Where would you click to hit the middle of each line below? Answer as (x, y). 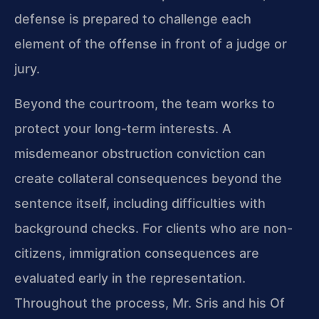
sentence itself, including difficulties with (140, 204)
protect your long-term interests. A (123, 129)
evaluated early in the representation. (130, 278)
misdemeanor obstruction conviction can (140, 154)
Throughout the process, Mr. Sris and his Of (150, 303)
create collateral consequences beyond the (148, 179)
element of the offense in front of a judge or (151, 43)
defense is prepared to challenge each (133, 19)
